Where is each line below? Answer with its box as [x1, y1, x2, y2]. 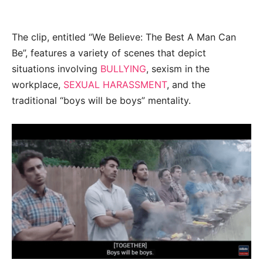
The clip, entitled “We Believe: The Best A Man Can [12, 31, 236, 43]
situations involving [12, 63, 100, 75]
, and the [167, 79, 205, 91]
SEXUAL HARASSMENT [63, 79, 167, 91]
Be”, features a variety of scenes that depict [12, 47, 206, 59]
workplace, [12, 79, 63, 91]
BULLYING [100, 63, 146, 75]
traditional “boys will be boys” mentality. [12, 95, 191, 107]
